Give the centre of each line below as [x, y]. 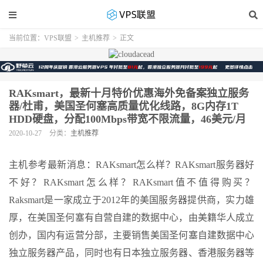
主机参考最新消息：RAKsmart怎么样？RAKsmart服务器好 [131, 164]
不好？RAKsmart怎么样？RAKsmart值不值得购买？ [131, 182]
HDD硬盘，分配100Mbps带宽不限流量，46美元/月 [127, 119]
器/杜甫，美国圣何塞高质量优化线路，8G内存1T [124, 106]
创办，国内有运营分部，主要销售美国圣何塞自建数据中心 [131, 235]
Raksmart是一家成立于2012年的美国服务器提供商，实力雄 [131, 200]
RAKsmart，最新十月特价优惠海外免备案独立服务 [129, 93]
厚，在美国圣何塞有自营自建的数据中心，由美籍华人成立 [131, 217]
